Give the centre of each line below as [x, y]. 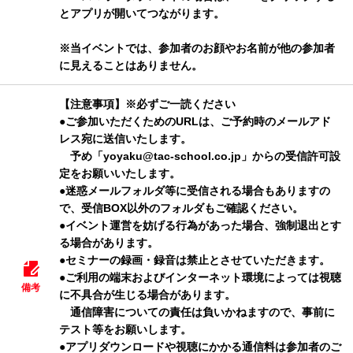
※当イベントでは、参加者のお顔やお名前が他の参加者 [197, 48]
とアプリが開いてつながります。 [142, 13]
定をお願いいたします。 [120, 173]
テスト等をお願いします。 [125, 329]
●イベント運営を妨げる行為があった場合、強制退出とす [200, 225]
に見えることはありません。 [131, 65]
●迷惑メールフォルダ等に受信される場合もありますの [195, 191]
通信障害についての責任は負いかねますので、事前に [197, 312]
